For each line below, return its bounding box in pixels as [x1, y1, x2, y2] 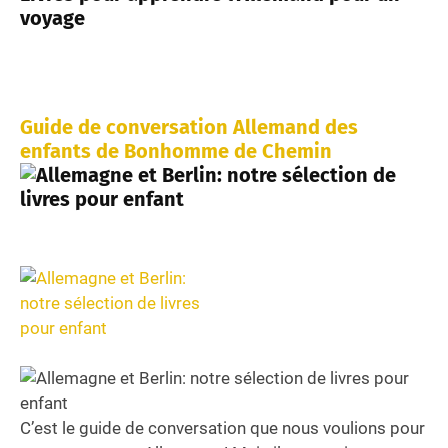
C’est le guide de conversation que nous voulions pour [20, 417, 425, 438]
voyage [20, 5, 85, 30]
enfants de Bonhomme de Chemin [20, 138, 332, 163]
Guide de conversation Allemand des [20, 114, 358, 139]
